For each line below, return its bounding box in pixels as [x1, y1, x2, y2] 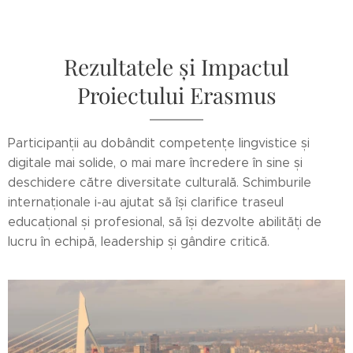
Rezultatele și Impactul [64, 52, 289, 82]
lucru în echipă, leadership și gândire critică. [8, 234, 273, 250]
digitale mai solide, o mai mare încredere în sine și [8, 155, 303, 171]
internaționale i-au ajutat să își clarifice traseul [8, 195, 284, 210]
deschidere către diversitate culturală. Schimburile [8, 175, 311, 191]
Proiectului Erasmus [76, 80, 277, 110]
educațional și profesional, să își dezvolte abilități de [8, 214, 321, 230]
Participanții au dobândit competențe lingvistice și [8, 136, 310, 151]
